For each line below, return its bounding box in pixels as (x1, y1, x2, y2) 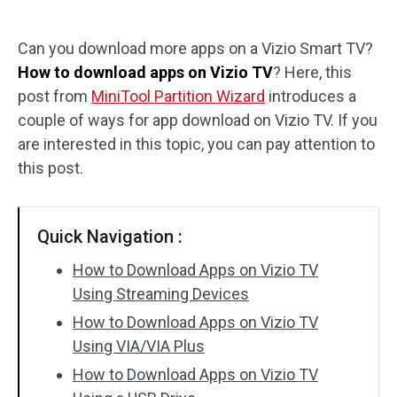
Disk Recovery (35, 19, 126, 35)
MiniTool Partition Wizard (91, 87, 265, 105)
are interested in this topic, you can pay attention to (18, 135, 375, 153)
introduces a (265, 87, 356, 105)
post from (18, 87, 91, 105)
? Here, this (273, 63, 352, 82)
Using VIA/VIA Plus (73, 337, 205, 355)
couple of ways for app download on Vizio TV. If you (18, 111, 378, 129)
